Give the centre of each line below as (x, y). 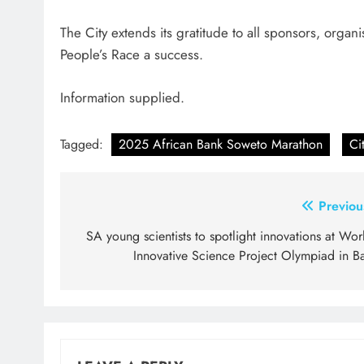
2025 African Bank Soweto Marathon (221, 145)
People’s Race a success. (132, 55)
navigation (123, 240)
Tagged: (84, 145)
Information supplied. (122, 97)
